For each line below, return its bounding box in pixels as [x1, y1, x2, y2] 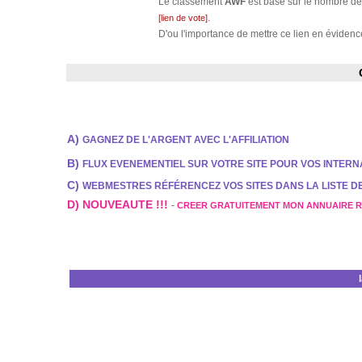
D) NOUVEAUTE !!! [67, 198, 171, 211]
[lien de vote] [158, 13, 208, 23]
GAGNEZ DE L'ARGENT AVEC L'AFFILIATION [82, 134, 289, 145]
